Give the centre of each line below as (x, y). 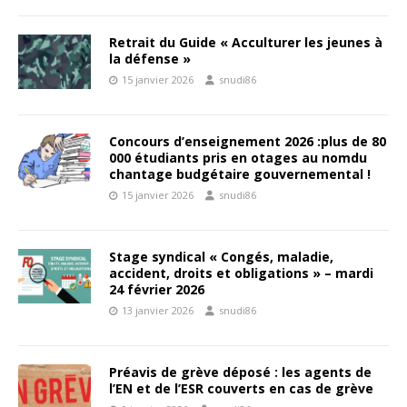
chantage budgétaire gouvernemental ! (240, 174)
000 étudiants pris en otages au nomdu (238, 158)
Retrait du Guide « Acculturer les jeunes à (246, 43)
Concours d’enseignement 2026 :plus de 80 (248, 142)
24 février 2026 (157, 290)
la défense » (150, 59)
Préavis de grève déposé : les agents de (240, 372)
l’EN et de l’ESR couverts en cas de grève (241, 389)
